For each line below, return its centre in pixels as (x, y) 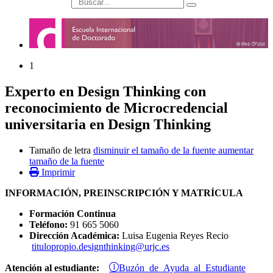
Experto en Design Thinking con (105, 92)
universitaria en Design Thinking (108, 125)
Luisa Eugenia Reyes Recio (175, 236)
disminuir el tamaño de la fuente (154, 151)
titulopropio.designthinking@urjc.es (101, 247)
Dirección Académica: (74, 236)
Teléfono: (48, 225)
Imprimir (58, 172)
